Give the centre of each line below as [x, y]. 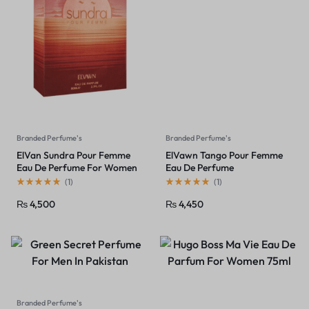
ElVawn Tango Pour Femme [224, 156]
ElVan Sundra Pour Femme [73, 156]
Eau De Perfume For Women [77, 168]
